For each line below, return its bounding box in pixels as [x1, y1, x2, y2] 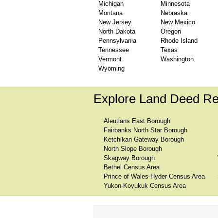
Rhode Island [161, 37, 198, 44]
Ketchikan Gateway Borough [104, 136, 184, 143]
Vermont [98, 55, 122, 63]
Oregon [161, 28, 181, 35]
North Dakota [98, 28, 135, 35]
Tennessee [98, 46, 129, 54]
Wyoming [98, 65, 125, 72]
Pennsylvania [98, 37, 136, 44]
